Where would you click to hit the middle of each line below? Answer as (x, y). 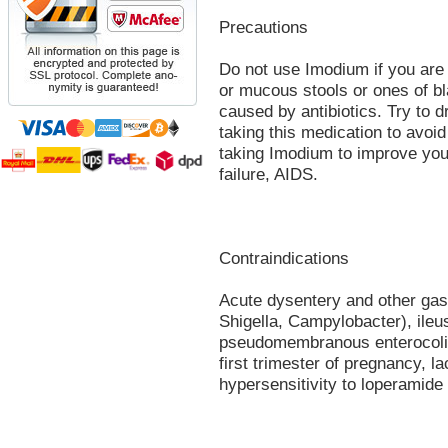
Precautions (263, 27)
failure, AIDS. (268, 174)
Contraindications (284, 258)
